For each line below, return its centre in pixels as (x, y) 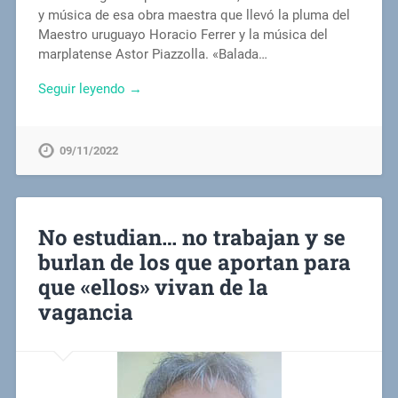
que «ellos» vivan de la (153, 287)
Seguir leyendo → (90, 88)
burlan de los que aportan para (194, 262)
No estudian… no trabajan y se (191, 237)
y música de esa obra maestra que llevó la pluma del (194, 15)
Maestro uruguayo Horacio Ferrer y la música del (183, 34)
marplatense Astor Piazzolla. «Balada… (152, 54)
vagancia (85, 311)
